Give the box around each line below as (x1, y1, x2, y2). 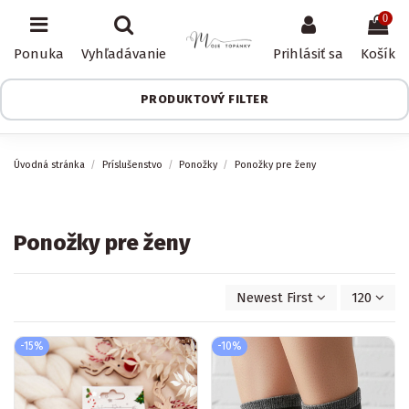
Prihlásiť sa (273, 46, 344, 63)
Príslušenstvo (101, 159, 163, 171)
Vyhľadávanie (80, 46, 166, 63)
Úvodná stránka (14, 159, 85, 171)
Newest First (236, 289, 313, 307)
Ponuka (14, 46, 64, 63)
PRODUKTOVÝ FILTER (140, 92, 269, 107)
